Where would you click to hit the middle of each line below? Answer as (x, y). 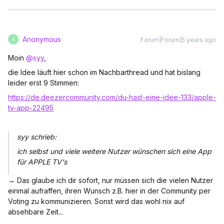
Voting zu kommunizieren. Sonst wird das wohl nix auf (96, 201)
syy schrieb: (37, 137)
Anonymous (42, 39)
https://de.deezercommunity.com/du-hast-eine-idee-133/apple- (112, 97)
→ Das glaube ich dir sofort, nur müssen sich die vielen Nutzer (110, 180)
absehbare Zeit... (35, 212)
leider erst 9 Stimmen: (43, 83)
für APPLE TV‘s (42, 162)
